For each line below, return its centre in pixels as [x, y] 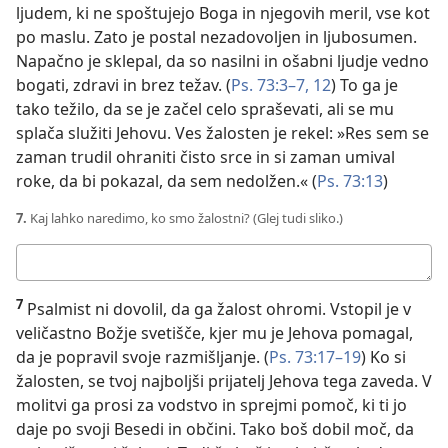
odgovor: [50, 284]
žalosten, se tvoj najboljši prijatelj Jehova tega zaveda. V [224, 381]
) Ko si [383, 357]
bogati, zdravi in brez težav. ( [123, 85]
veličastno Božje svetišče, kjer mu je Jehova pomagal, [214, 333]
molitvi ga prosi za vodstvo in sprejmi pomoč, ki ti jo [211, 405]
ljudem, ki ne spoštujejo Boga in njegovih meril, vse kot [223, 13]
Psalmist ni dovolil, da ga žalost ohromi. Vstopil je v [217, 309]
